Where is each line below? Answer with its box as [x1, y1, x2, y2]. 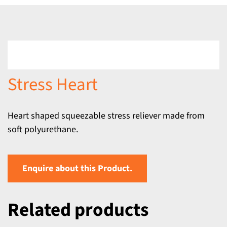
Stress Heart [8, 72, 98, 97]
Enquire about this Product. [22, 162, 132, 175]
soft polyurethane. [8, 123, 78, 136]
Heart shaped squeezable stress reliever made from [8, 109, 205, 122]
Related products [8, 197, 148, 223]
